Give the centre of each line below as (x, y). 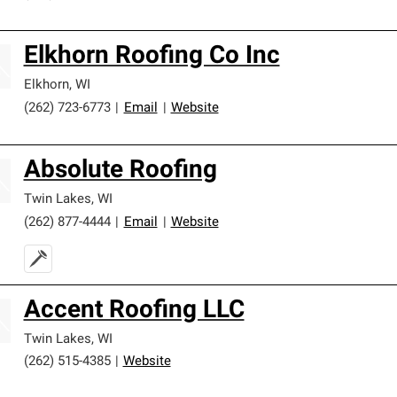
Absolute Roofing (120, 171)
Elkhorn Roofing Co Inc (152, 57)
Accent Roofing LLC (134, 311)
